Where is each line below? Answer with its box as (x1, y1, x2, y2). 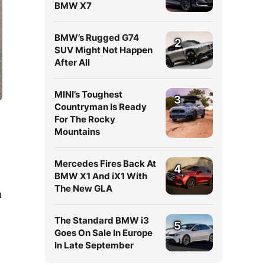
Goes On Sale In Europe (54, 227, 153, 238)
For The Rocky (54, 114, 115, 125)
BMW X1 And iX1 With (54, 170, 147, 182)
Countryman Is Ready (54, 101, 147, 112)
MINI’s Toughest (54, 89, 122, 100)
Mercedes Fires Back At (54, 158, 156, 169)
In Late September (54, 240, 134, 251)
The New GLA (54, 183, 112, 194)
